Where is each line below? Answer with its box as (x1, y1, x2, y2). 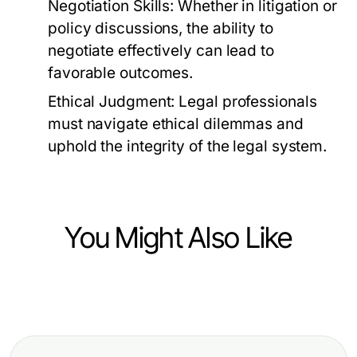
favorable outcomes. (48, 64, 194, 82)
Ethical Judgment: (48, 92, 175, 111)
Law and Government (45, 301, 173, 317)
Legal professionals (175, 92, 317, 111)
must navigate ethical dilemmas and (48, 115, 304, 133)
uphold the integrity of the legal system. (48, 137, 328, 155)
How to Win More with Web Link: (32, 325, 299, 346)
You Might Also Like (65, 220, 292, 255)
